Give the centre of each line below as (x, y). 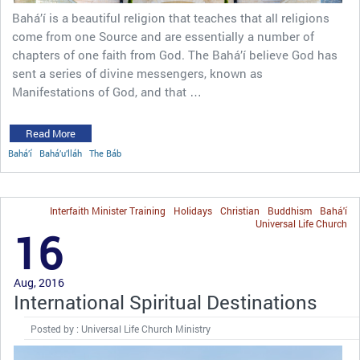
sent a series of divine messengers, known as (137, 73)
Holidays (193, 210)
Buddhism (290, 210)
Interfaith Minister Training (108, 210)
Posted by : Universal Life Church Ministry (120, 328)
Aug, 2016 (39, 282)
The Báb (105, 153)
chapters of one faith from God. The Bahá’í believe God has (175, 54)
